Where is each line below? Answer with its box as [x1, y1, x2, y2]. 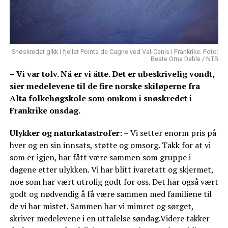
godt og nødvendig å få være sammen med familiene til [9, 188, 212, 200]
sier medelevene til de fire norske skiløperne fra [9, 80, 200, 92]
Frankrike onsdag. [9, 105, 80, 117]
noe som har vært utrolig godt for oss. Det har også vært [9, 176, 218, 188]
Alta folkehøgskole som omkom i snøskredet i [9, 93, 192, 104]
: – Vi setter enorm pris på [119, 127, 216, 139]
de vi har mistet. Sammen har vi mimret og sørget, [9, 201, 193, 212]
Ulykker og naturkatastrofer [9, 127, 120, 139]
